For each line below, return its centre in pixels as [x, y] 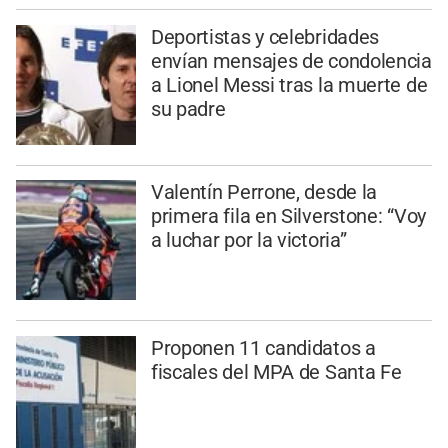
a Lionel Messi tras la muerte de [289, 84]
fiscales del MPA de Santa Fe [276, 372]
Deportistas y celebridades [265, 36]
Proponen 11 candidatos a [263, 348]
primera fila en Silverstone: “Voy [288, 216]
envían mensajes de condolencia [291, 60]
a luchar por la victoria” [248, 240]
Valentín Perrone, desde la [264, 192]
